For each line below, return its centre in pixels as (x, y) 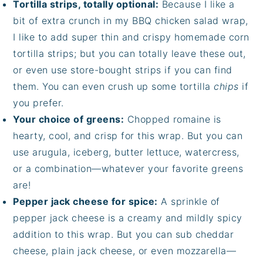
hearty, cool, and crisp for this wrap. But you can (128, 136)
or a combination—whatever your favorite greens (128, 169)
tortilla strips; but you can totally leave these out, (129, 54)
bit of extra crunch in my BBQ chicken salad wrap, (131, 21)
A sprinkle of (189, 202)
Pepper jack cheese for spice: (85, 202)
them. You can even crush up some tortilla (114, 87)
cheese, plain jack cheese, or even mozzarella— (125, 251)
